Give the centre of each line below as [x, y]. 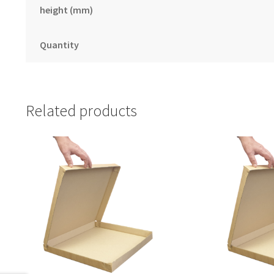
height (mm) [66, 9]
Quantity [59, 44]
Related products [81, 111]
